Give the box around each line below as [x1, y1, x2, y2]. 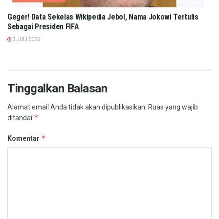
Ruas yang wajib [148, 103, 198, 111]
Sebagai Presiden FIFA [7, 22, 79, 32]
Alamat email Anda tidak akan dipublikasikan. [7, 103, 147, 111]
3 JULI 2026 [12, 37, 40, 43]
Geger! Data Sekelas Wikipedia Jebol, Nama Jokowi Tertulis [7, 12, 198, 22]
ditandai [7, 114, 34, 122]
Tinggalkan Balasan [7, 82, 108, 96]
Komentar [7, 134, 41, 143]
